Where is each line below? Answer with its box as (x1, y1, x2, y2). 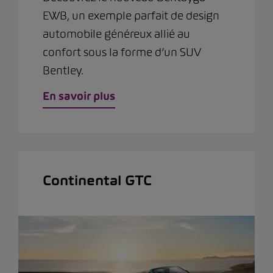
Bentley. (43, 63, 83, 78)
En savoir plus (43, 89, 115, 104)
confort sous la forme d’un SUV (43, 45, 201, 60)
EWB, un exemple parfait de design (43, 9, 219, 23)
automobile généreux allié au (43, 27, 190, 41)
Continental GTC (43, 172, 152, 190)
